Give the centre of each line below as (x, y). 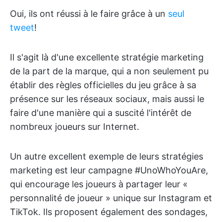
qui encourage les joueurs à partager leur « (99, 184)
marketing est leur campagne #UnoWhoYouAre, (109, 170)
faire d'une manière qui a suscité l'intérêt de (101, 113)
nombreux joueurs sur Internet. (75, 127)
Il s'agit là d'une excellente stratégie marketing (107, 57)
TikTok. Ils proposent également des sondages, (109, 212)
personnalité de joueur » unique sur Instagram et (111, 198)
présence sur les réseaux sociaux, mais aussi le (107, 99)
